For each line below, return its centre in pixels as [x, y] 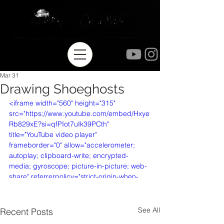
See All [149, 210]
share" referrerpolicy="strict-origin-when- [74, 176]
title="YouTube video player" [54, 134]
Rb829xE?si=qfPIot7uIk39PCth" [60, 124]
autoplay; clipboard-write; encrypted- [69, 155]
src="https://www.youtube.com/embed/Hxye [79, 113]
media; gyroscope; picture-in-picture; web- [78, 166]
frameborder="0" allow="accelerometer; [73, 145]
